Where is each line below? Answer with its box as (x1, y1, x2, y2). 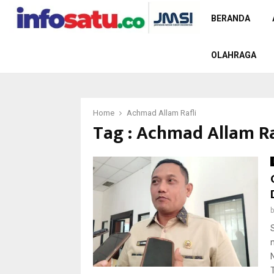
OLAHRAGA (211, 50, 256, 60)
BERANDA (211, 13, 250, 23)
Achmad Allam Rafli (127, 108, 196, 117)
